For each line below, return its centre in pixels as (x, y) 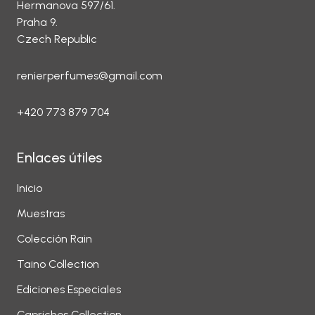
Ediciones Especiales (69, 289)
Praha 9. (37, 22)
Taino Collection (58, 264)
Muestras (41, 213)
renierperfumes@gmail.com (90, 76)
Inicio (30, 188)
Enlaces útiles (59, 157)
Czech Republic (57, 39)
